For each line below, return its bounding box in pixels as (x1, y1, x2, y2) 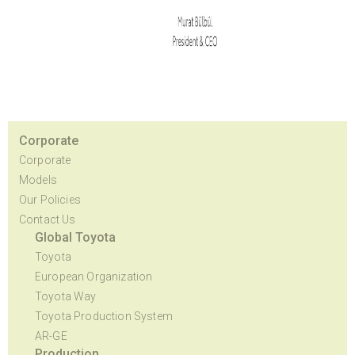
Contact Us (19, 213, 76, 226)
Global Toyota (35, 230, 116, 245)
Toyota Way (35, 290, 97, 303)
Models (19, 174, 57, 186)
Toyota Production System (35, 310, 173, 323)
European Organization (35, 270, 153, 283)
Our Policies (19, 193, 81, 206)
